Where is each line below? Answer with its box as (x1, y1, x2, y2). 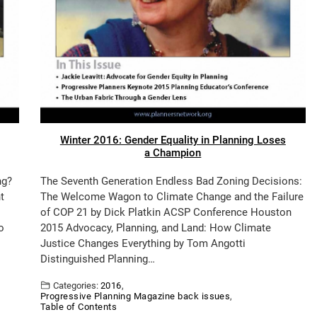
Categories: (52, 280, 98, 292)
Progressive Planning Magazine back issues (40, 291, 231, 302)
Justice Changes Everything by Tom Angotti (40, 237, 248, 250)
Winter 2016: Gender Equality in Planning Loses (59, 134, 286, 147)
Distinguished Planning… (40, 253, 155, 266)
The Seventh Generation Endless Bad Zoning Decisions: (40, 175, 302, 188)
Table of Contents (40, 301, 117, 313)
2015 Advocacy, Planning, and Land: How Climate (40, 221, 271, 235)
